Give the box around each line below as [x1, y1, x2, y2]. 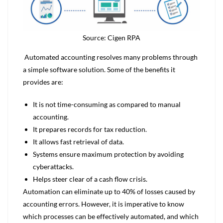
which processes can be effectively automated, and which [23, 212, 199, 221]
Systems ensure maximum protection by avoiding [33, 150, 184, 158]
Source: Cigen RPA [83, 33, 140, 42]
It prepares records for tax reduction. [33, 125, 147, 133]
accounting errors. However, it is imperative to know [23, 200, 184, 208]
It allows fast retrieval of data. [33, 137, 124, 146]
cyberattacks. [33, 162, 74, 171]
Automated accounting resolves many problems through [23, 53, 198, 61]
